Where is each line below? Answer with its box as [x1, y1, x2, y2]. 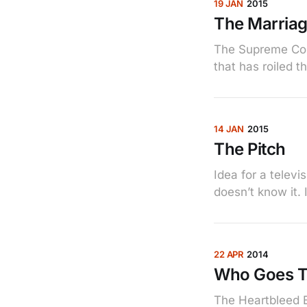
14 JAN [214, 123, 245, 134]
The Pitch [214, 138, 286, 159]
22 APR [214, 248, 244, 260]
